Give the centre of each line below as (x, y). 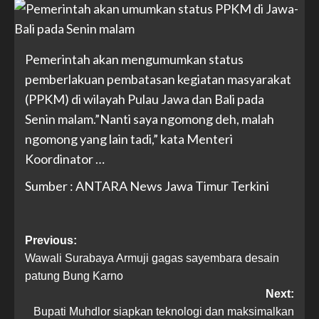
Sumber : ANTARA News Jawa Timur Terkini (147, 186)
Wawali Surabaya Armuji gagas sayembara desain (152, 258)
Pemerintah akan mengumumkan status (134, 59)
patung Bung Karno (74, 276)
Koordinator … (65, 159)
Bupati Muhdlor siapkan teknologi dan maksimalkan (164, 312)
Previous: (51, 240)
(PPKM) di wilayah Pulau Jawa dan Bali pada (145, 99)
